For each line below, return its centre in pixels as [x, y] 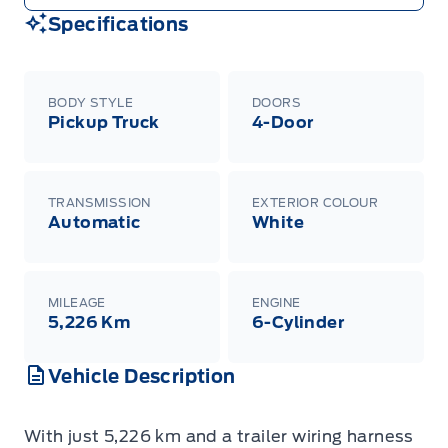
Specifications [118, 24]
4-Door [283, 122]
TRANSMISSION [99, 202]
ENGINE [276, 302]
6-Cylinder [298, 322]
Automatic [94, 222]
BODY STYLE [90, 102]
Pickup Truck [104, 122]
